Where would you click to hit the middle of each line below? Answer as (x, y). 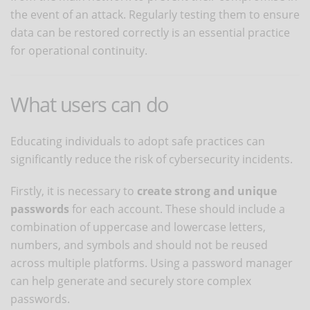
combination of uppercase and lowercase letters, (138, 227)
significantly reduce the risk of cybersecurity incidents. (152, 159)
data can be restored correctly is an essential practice (150, 32)
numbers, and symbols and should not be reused (139, 245)
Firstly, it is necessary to (74, 191)
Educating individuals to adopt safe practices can (138, 141)
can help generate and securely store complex (131, 281)
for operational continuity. (79, 50)
